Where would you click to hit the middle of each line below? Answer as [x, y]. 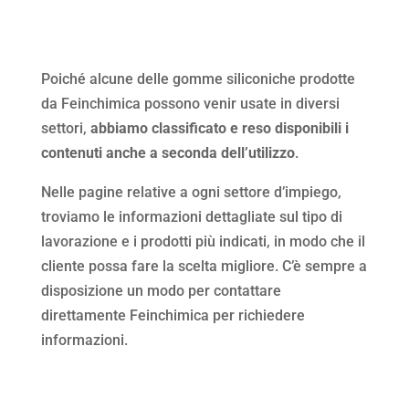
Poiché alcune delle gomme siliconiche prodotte [198, 79]
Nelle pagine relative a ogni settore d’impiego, [191, 192]
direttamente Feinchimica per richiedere [173, 315]
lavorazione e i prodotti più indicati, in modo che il [203, 241]
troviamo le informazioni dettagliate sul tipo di [191, 216]
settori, [65, 128]
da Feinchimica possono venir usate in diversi [190, 103]
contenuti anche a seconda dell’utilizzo [168, 152]
